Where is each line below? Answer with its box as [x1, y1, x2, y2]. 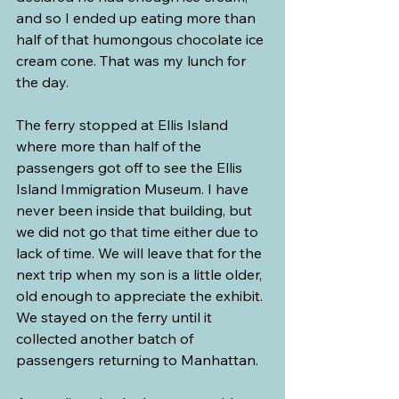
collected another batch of [16, 330, 197, 348]
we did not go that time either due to [16, 223, 262, 241]
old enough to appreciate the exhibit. [16, 287, 266, 305]
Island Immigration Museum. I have [16, 180, 252, 199]
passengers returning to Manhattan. [16, 351, 258, 370]
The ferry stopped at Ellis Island [16, 116, 232, 134]
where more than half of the [16, 137, 205, 156]
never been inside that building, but [16, 201, 256, 220]
